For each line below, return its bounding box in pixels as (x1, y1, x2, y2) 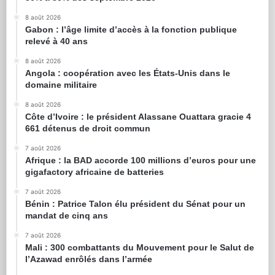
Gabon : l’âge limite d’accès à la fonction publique (25, 25, 237, 35)
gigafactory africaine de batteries (25, 167, 164, 177)
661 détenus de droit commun (25, 123, 150, 134)
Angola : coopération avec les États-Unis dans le (25, 68, 230, 79)
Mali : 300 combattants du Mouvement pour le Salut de (25, 242, 254, 253)
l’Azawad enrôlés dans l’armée (25, 254, 152, 265)
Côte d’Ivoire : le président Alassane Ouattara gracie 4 (25, 112, 251, 122)
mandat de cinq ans (25, 211, 108, 221)
